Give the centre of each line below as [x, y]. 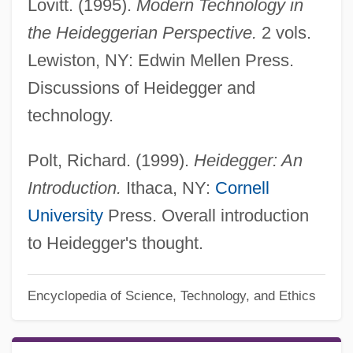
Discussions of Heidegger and [141, 87]
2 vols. [284, 32]
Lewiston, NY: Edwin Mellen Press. [160, 60]
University [65, 215]
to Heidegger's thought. [115, 243]
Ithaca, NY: [168, 188]
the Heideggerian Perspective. [142, 32]
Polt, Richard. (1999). [110, 160]
